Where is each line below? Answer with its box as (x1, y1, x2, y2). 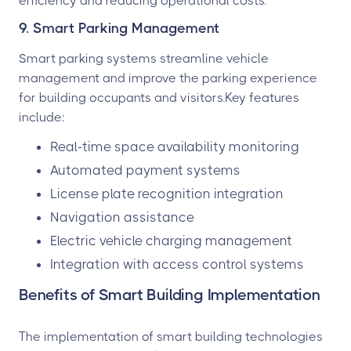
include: (19, 109, 64, 125)
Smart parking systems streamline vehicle (19, 50, 269, 66)
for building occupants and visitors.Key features (19, 89, 299, 105)
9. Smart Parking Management (19, 20, 219, 36)
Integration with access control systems (50, 255, 304, 272)
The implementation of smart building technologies (19, 328, 323, 344)
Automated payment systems (50, 161, 241, 178)
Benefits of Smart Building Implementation (19, 285, 320, 304)
